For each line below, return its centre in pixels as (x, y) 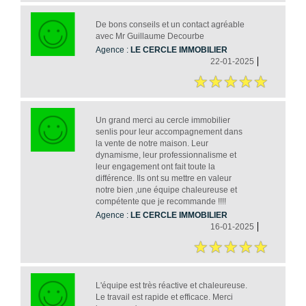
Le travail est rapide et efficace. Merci (164, 297)
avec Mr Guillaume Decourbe (150, 36)
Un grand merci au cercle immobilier (163, 120)
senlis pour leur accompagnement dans (169, 131)
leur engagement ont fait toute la (155, 166)
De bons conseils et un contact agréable (170, 24)
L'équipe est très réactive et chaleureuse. (171, 285)
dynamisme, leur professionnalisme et (166, 155)
